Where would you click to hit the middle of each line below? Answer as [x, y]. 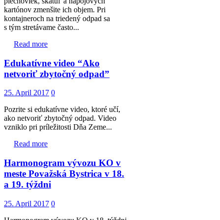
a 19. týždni [27, 184]
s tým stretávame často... [41, 27]
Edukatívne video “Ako [52, 63]
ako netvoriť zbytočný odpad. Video [60, 118]
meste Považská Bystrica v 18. [64, 173]
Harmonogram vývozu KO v [62, 163]
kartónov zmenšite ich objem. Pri [55, 9]
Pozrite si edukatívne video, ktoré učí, [62, 110]
